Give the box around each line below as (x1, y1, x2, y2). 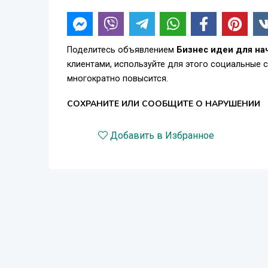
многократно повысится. (67, 73, 168, 84)
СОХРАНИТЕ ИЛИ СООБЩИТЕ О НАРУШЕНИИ (67, 98, 260, 109)
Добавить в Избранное (110, 129, 215, 141)
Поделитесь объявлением (67, 44, 176, 55)
